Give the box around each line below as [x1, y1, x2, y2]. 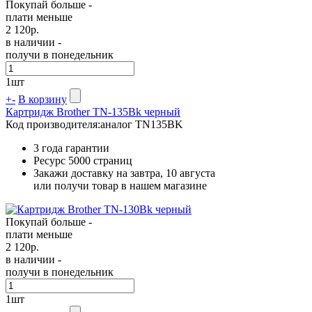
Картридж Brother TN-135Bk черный [6, 105, 180, 118]
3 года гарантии [33, 141, 109, 154]
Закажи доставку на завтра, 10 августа [33, 166, 215, 179]
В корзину [18, 93, 67, 105]
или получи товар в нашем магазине [33, 179, 207, 192]
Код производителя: [6, 118, 100, 130]
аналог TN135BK [100, 118, 183, 130]
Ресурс [33, 154, 68, 166]
